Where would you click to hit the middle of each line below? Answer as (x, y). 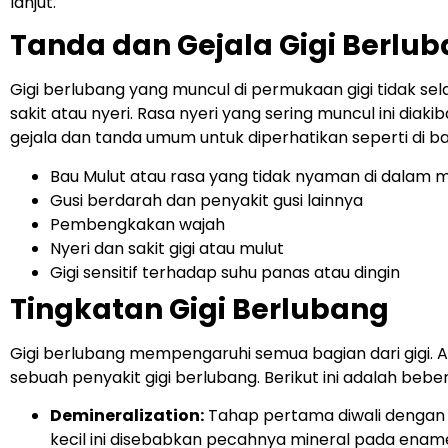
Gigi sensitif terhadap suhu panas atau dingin (227, 272)
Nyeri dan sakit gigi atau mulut (167, 248)
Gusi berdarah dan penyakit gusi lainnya (206, 200)
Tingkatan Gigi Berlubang (199, 309)
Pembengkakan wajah (137, 224)
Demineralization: (127, 415)
